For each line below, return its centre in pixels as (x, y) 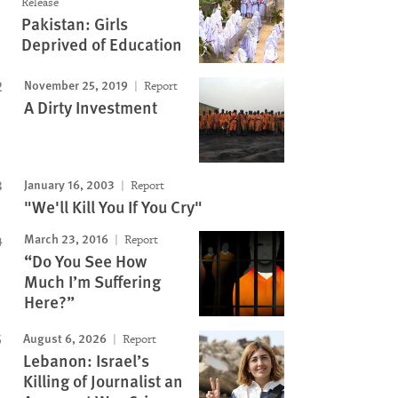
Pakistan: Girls (74, 24)
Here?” (49, 302)
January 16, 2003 (69, 184)
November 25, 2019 (76, 84)
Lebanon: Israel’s (86, 360)
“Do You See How (85, 261)
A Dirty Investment (90, 107)
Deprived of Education (101, 44)
